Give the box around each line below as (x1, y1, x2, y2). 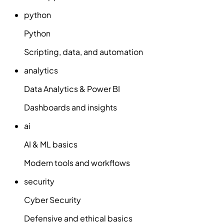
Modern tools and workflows (24, 157, 130, 168)
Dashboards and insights (24, 101, 117, 112)
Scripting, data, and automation (24, 46, 143, 57)
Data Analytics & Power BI (24, 83, 120, 94)
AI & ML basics (24, 138, 77, 149)
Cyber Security (24, 194, 81, 205)
